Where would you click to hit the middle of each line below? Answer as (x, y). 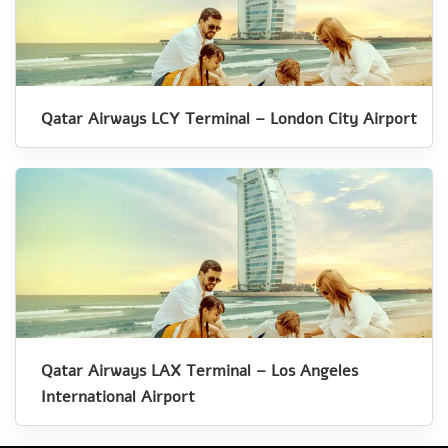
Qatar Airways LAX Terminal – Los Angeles (199, 370)
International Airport (120, 396)
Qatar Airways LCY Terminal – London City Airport (229, 118)
